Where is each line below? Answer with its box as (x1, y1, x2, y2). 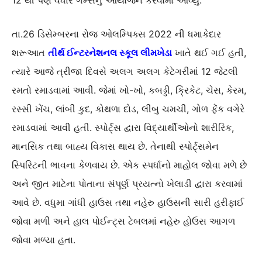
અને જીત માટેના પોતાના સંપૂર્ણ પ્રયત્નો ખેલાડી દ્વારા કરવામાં (12, 178, 243, 190)
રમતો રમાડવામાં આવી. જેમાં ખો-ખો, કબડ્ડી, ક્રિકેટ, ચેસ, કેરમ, (12, 84, 246, 96)
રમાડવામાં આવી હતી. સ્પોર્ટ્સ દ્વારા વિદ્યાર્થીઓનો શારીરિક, (12, 122, 234, 134)
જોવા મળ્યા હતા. (12, 234, 75, 246)
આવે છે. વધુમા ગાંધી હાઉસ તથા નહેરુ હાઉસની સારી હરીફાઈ (12, 196, 244, 209)
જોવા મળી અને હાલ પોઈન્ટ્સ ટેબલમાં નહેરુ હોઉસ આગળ (12, 215, 235, 227)
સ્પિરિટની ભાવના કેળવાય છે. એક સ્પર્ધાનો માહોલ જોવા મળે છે (12, 159, 247, 171)
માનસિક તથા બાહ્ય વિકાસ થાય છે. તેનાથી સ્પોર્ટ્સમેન (12, 140, 219, 153)
